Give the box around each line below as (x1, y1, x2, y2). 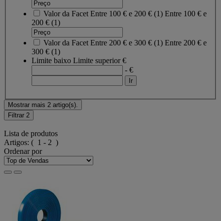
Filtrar (8, 111, 26, 119)
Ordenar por (4, 147, 42, 156)
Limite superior (73, 56, 120, 65)
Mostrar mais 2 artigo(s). (8, 101, 78, 109)
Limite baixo (32, 56, 71, 65)
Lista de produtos (4, 129, 58, 138)
